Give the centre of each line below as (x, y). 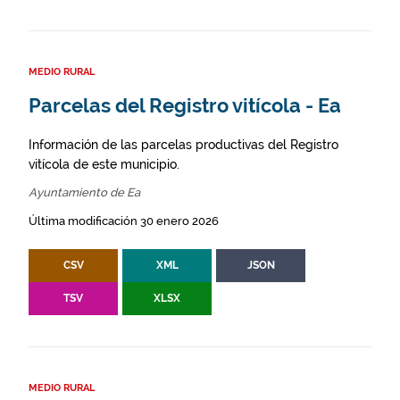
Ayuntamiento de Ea (84, 192)
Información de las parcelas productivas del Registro (183, 145)
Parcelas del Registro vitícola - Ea (185, 106)
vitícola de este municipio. (104, 164)
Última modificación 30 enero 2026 (124, 221)
